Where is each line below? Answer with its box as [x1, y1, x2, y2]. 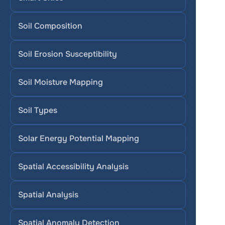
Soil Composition [18, 21, 82, 31]
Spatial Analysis [18, 189, 78, 200]
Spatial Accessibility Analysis [18, 161, 129, 172]
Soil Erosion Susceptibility [18, 49, 117, 59]
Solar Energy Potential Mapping [18, 133, 139, 144]
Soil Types [18, 105, 57, 116]
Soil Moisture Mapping [18, 77, 103, 87]
